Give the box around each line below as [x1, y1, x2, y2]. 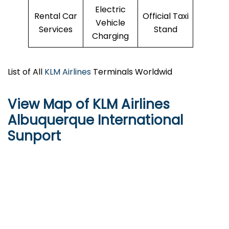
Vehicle [96, 17, 125, 29]
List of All [8, 66, 44, 78]
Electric [95, 4, 126, 16]
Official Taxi [142, 10, 189, 22]
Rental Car [34, 10, 77, 22]
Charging [92, 30, 129, 42]
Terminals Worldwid [91, 66, 172, 78]
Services [39, 24, 73, 36]
